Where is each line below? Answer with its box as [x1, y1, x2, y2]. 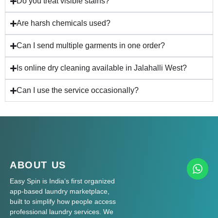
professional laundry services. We [10, 208, 113, 216]
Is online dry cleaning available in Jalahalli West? [17, 64, 187, 73]
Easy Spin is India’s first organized [10, 177, 115, 185]
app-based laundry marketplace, [10, 187, 109, 196]
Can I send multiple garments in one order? [17, 41, 165, 50]
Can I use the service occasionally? [17, 86, 139, 95]
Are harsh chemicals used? [17, 19, 111, 28]
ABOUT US [10, 160, 66, 171]
